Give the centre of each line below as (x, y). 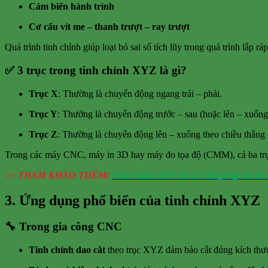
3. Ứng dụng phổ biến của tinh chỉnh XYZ (133, 200)
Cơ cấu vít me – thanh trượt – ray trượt (109, 27)
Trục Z (43, 134)
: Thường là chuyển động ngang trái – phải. (140, 93)
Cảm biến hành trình (71, 7)
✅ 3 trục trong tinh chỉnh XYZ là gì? (96, 70)
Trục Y (43, 114)
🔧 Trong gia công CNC (63, 227)
